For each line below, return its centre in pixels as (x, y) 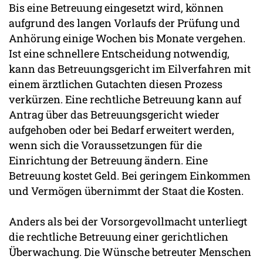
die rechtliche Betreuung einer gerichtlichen (119, 236)
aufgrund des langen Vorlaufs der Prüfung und (124, 23)
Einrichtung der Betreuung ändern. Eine (108, 160)
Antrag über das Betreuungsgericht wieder (114, 114)
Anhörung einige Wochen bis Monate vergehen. (127, 38)
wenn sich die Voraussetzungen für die (105, 145)
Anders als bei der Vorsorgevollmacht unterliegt (128, 221)
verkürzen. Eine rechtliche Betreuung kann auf (125, 99)
